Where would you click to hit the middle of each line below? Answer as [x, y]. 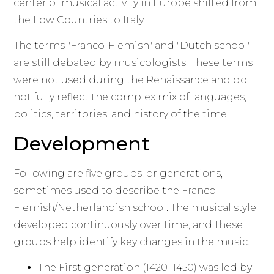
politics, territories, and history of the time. [121, 114]
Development [82, 143]
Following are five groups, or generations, [118, 173]
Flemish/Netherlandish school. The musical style [135, 207]
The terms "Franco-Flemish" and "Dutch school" [132, 46]
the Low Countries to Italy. [80, 20]
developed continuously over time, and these [128, 224]
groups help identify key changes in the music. [132, 242]
